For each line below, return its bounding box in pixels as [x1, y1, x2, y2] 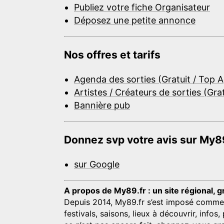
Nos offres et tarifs [64, 48, 160, 61]
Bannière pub [74, 99, 130, 110]
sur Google [74, 158, 119, 169]
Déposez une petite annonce [74, 14, 195, 25]
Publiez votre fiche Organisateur [74, 1, 210, 12]
